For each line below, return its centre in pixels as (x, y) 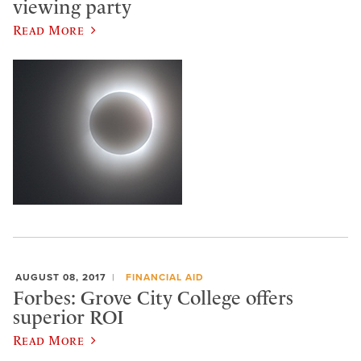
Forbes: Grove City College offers (153, 298)
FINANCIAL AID (164, 278)
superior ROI (68, 317)
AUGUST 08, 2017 (61, 278)
